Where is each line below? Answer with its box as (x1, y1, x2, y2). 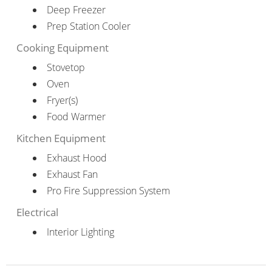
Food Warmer (46, 109, 106, 123)
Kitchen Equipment (16, 131, 106, 145)
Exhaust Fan (46, 167, 98, 181)
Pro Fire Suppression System (46, 183, 170, 197)
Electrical (16, 205, 58, 219)
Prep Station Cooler (46, 19, 131, 33)
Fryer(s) (46, 93, 78, 107)
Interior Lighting (46, 225, 114, 239)
